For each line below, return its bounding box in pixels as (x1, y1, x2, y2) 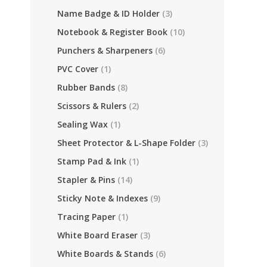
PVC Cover (57, 63, 98, 74)
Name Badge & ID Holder (57, 8, 160, 19)
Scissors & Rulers (57, 100, 126, 111)
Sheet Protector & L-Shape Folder (57, 137, 195, 148)
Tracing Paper (57, 211, 116, 222)
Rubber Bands (57, 82, 115, 93)
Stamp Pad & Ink (57, 156, 126, 167)
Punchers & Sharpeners (57, 45, 153, 56)
